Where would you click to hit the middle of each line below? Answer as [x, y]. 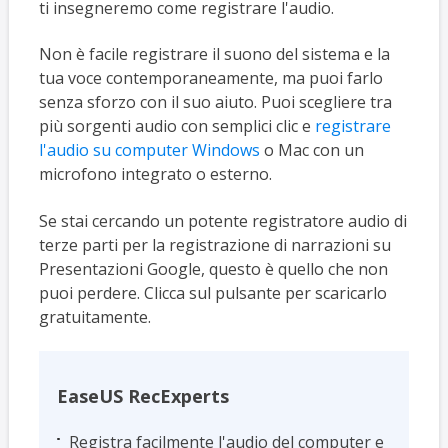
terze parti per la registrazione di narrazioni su [214, 244]
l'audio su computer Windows [149, 150]
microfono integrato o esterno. [155, 174]
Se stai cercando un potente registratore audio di [222, 220]
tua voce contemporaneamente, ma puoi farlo [210, 78]
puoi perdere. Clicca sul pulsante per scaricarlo [212, 292]
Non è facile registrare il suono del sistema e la [214, 54]
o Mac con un [311, 150]
